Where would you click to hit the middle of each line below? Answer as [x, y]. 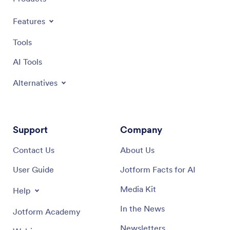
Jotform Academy [47, 211]
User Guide [33, 169]
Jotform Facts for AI [158, 169]
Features [29, 21]
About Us [137, 150]
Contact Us [34, 150]
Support [30, 129]
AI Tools [27, 61]
